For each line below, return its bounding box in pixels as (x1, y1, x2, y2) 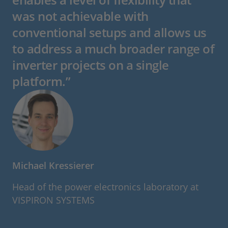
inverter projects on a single (12, 56, 169, 74)
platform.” (12, 73, 70, 90)
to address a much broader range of (12, 40, 214, 58)
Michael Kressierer (12, 159, 94, 172)
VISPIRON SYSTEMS (12, 194, 95, 207)
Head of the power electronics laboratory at (12, 181, 198, 193)
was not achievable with (12, 8, 149, 25)
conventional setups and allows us (12, 24, 207, 41)
